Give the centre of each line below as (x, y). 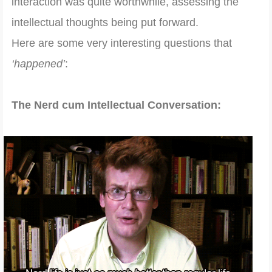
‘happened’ (38, 64)
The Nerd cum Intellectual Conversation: (116, 105)
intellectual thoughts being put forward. (105, 22)
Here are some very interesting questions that (122, 43)
